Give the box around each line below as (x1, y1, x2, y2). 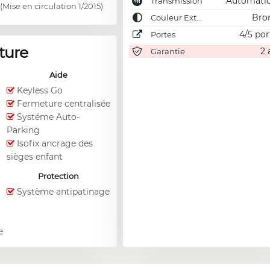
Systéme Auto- (16, 111, 80, 123)
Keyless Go (16, 85, 63, 96)
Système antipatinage (16, 186, 110, 198)
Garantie (148, 46, 185, 57)
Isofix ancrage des (16, 138, 93, 149)
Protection (38, 171, 80, 181)
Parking (6, 125, 40, 136)
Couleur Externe (148, 13, 196, 23)
